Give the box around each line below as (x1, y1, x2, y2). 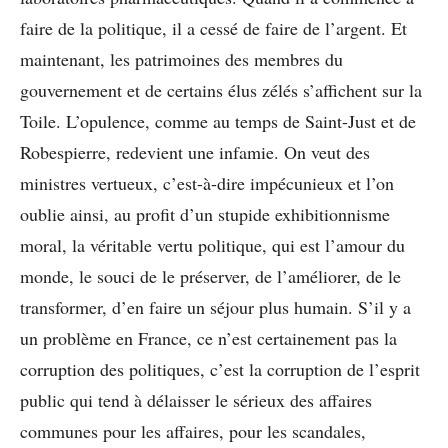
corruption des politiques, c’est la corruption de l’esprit (20, 356, 420, 381)
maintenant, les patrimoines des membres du (20, 46, 343, 71)
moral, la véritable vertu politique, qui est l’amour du (20, 232, 405, 257)
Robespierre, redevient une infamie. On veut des (20, 139, 370, 164)
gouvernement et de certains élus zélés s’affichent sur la (20, 77, 422, 102)
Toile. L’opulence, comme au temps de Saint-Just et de (20, 108, 416, 133)
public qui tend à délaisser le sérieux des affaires (20, 387, 372, 412)
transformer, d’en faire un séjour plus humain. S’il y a (20, 294, 411, 319)
